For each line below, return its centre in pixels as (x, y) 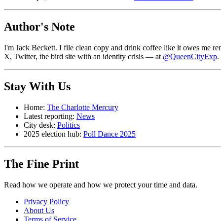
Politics (69, 125)
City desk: (40, 125)
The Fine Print (41, 164)
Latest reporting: (50, 116)
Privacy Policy (46, 201)
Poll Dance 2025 (110, 134)
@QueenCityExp (190, 56)
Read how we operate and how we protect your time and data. (101, 184)
